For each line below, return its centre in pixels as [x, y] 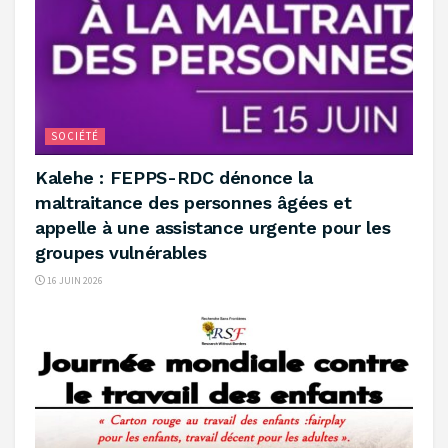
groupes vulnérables [121, 252]
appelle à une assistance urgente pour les [213, 227]
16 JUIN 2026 [74, 280]
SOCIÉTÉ [75, 135]
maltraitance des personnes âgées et [193, 202]
